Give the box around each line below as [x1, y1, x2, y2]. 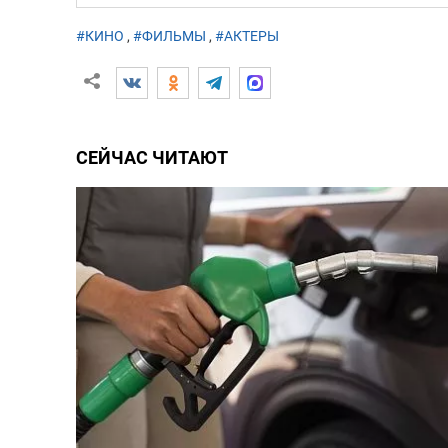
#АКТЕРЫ [214, 28, 279, 45]
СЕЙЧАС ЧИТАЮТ [75, 146, 228, 168]
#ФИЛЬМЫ [132, 28, 206, 45]
